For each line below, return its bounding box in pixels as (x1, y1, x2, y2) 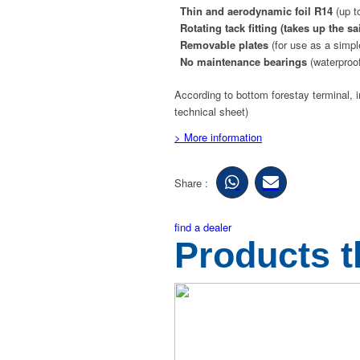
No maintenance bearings (180, 54, 310, 70)
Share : (174, 174, 208, 190)
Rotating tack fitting (180, 20, 280, 36)
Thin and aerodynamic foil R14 (180, 3, 336, 19)
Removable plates (180, 37, 272, 53)
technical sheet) (174, 104, 248, 120)
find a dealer (174, 219, 231, 235)
